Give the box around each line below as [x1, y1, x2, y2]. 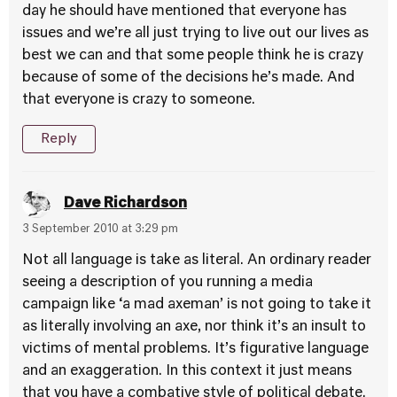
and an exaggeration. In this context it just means [22, 364, 352, 378]
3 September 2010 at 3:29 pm [22, 224, 178, 235]
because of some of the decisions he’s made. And [22, 71, 354, 85]
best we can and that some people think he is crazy [22, 49, 363, 63]
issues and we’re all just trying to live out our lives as [22, 27, 369, 41]
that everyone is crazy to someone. [22, 93, 255, 107]
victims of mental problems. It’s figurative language [22, 342, 369, 356]
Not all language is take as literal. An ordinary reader [22, 253, 371, 268]
